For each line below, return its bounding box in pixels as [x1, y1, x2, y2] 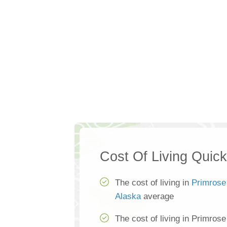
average [141, 192, 174, 202]
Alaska [115, 192, 141, 202]
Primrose [192, 178, 226, 188]
